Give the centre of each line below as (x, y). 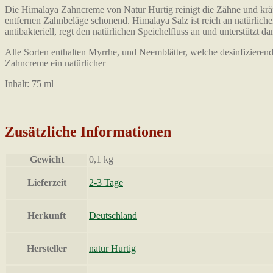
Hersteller (47, 249)
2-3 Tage (106, 183)
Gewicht (47, 160)
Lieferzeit (47, 183)
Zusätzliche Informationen (88, 132)
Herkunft (47, 216)
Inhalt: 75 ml (29, 83)
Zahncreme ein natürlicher (55, 63)
